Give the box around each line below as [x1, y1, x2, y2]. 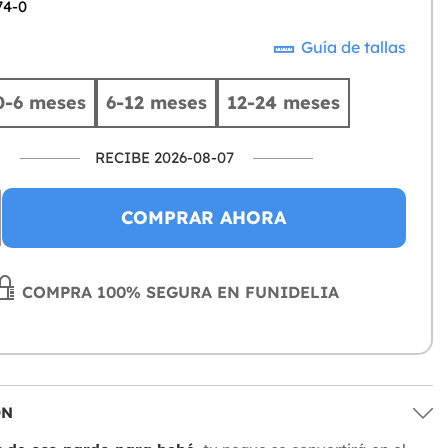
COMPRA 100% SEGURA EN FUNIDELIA [17, 282, 340, 303]
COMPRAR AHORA [121, 206, 287, 230]
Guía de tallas [297, 37, 406, 58]
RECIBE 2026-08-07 [94, 148, 234, 168]
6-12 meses [105, 91, 207, 115]
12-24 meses [226, 91, 340, 115]
